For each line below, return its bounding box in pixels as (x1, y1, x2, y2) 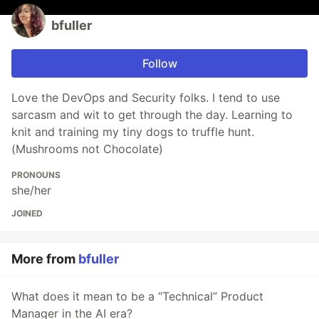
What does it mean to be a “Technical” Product (11, 289, 263, 304)
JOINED (11, 208, 43, 219)
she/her (11, 183, 51, 198)
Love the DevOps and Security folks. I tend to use (11, 90, 280, 105)
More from (11, 251, 78, 267)
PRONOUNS (11, 169, 61, 181)
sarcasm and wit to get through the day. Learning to (11, 108, 293, 122)
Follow (142, 56, 177, 71)
